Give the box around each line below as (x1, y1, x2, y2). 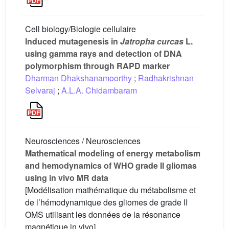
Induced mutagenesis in (25, 35, 120, 47)
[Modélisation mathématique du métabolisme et (25, 184, 196, 196)
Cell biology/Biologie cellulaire (25, 23, 136, 35)
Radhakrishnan (138, 72, 194, 84)
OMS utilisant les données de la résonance (25, 209, 180, 220)
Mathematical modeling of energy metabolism (25, 147, 200, 159)
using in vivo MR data (25, 172, 108, 184)
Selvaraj (25, 84, 55, 96)
